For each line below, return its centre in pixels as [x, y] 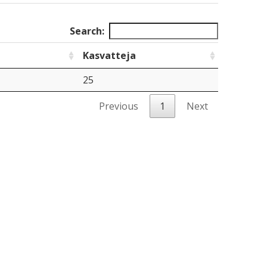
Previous [119, 106]
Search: [87, 31]
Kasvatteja [109, 55]
